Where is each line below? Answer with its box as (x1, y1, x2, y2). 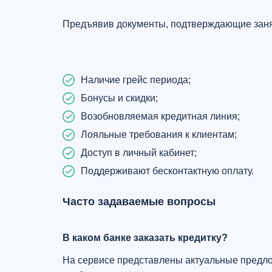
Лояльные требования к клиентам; (81, 129, 237, 140)
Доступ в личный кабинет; (81, 148, 197, 158)
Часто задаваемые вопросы (63, 195, 216, 208)
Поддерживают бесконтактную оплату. (81, 166, 254, 176)
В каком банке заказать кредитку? (63, 233, 228, 243)
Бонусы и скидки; (81, 93, 158, 103)
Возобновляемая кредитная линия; (81, 111, 240, 121)
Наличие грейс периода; (81, 75, 191, 85)
